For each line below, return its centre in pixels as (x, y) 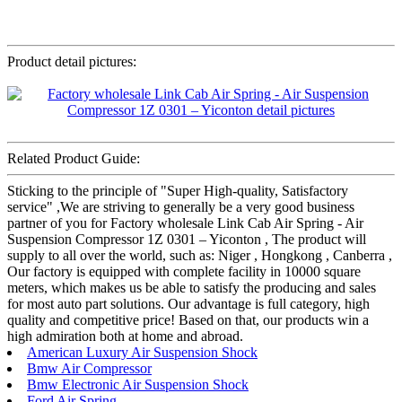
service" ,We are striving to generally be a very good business (181, 207)
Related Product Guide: (74, 159)
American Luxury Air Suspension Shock (142, 353)
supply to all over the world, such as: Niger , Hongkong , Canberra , (200, 256)
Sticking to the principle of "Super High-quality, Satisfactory (178, 191)
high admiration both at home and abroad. (125, 336)
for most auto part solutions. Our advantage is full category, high (188, 304)
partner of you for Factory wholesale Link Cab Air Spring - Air (185, 223)
